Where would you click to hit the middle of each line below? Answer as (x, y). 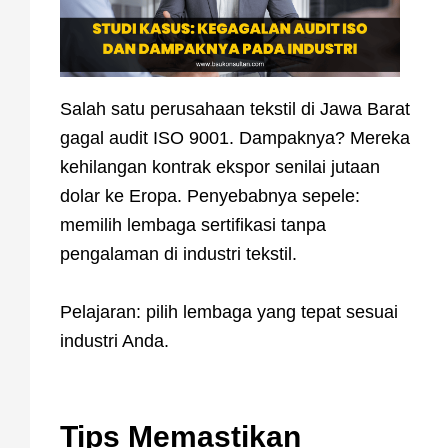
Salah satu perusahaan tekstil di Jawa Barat (235, 109)
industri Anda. (114, 341)
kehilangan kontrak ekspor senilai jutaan (220, 167)
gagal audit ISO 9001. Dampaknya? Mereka (235, 138)
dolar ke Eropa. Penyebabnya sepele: (210, 196)
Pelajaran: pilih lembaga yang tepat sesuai (229, 312)
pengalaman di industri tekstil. (178, 254)
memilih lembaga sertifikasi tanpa (193, 225)
